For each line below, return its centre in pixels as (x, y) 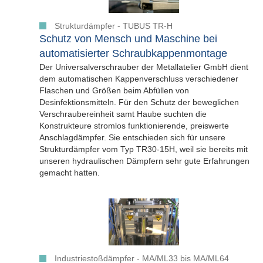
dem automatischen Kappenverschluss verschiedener (139, 79)
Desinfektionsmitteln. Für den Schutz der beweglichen (139, 102)
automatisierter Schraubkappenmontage (133, 54)
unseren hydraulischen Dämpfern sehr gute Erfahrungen (144, 161)
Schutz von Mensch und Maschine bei (128, 39)
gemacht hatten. (70, 173)
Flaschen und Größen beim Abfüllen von (114, 91)
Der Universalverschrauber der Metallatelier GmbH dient (144, 67)
